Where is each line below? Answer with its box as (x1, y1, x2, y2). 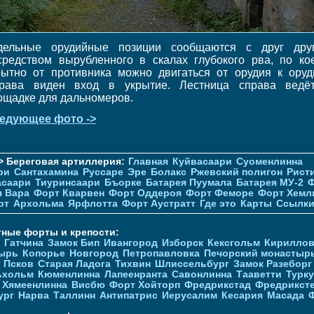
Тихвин (115, 258, 151, 269)
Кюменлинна (38, 268, 100, 280)
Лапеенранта (104, 268, 168, 280)
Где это (200, 198, 236, 209)
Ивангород (104, 237, 158, 248)
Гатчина (4, 237, 43, 248)
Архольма (13, 198, 64, 209)
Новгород (69, 247, 118, 259)
